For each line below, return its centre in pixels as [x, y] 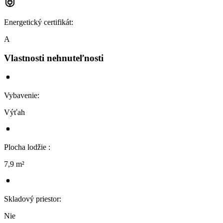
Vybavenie [21, 95]
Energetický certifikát [38, 22]
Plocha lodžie [26, 147]
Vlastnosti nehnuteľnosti [54, 58]
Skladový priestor [32, 199]
